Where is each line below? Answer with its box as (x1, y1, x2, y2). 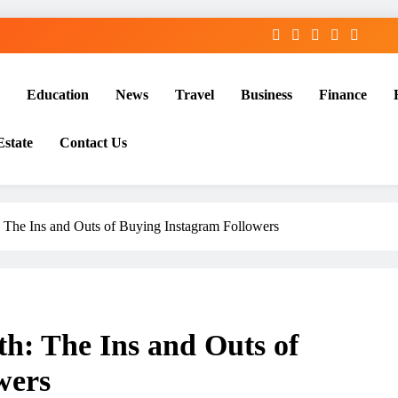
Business (241, 87, 292, 102)
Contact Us (60, 135, 127, 150)
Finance (319, 87, 367, 102)
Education (27, 87, 89, 102)
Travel (175, 87, 214, 102)
